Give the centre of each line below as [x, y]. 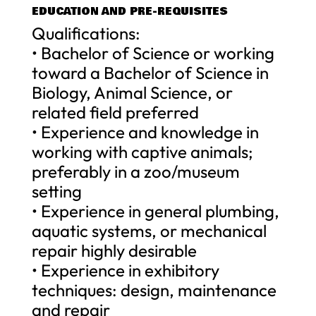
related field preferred [115, 112]
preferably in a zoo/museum [135, 171]
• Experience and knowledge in [145, 132]
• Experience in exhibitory [125, 270]
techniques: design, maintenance [154, 290]
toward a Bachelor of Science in [150, 72]
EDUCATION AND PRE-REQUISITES [129, 11]
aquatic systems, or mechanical [149, 230]
